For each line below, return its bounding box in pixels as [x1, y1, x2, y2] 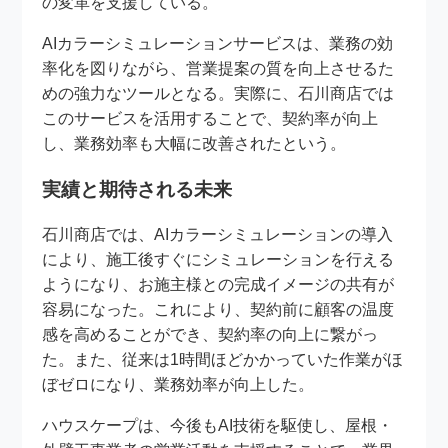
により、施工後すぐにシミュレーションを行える [42, 251, 395, 269]
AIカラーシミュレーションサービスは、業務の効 [42, 34, 394, 52]
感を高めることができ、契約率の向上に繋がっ [42, 326, 379, 344]
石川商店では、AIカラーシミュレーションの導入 [42, 226, 394, 244]
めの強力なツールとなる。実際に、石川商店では [42, 84, 395, 102]
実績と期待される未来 [42, 178, 233, 200]
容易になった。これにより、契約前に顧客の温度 [42, 301, 395, 319]
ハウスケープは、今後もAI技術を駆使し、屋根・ [42, 417, 394, 435]
